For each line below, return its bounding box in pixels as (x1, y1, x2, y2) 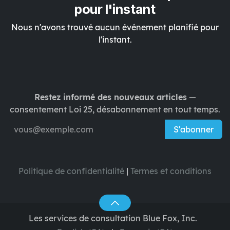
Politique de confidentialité (18, 166, 124, 177)
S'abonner (174, 124, 214, 135)
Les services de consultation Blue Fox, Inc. (29, 213, 197, 223)
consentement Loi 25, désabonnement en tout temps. (10, 104, 220, 115)
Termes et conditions (130, 166, 212, 177)
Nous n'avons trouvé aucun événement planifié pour (11, 22, 219, 32)
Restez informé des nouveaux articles (34, 92, 187, 103)
